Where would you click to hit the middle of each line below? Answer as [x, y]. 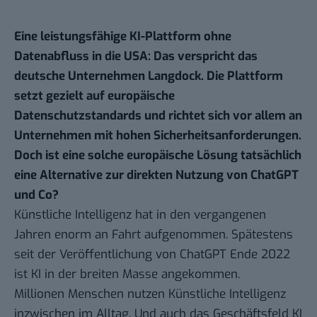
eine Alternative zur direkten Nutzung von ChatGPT [156, 175]
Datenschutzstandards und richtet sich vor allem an [158, 116]
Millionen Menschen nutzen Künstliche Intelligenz [150, 294]
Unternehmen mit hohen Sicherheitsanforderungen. [158, 136]
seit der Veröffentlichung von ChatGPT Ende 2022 [152, 255]
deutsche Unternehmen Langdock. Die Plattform [149, 76]
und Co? [36, 195]
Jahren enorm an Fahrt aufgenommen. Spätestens [154, 235]
